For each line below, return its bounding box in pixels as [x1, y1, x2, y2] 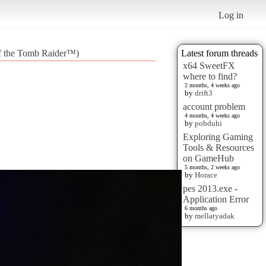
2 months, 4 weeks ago [185, 81, 240, 88]
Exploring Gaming [183, 131, 253, 142]
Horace [195, 170, 217, 179]
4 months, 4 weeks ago [185, 112, 240, 119]
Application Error [183, 194, 249, 204]
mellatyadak [195, 211, 235, 220]
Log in [218, 9, 244, 20]
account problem [183, 101, 245, 112]
